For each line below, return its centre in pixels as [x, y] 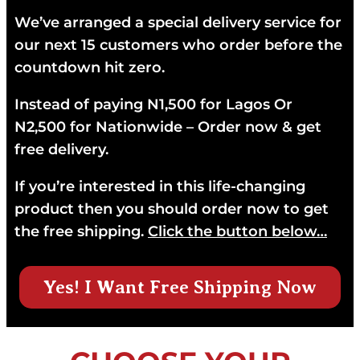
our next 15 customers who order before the [178, 45]
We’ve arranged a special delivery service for [178, 22]
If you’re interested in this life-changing [160, 186]
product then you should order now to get [172, 209]
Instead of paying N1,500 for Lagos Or [153, 104]
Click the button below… [237, 231]
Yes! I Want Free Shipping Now [180, 287]
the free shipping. [81, 231]
